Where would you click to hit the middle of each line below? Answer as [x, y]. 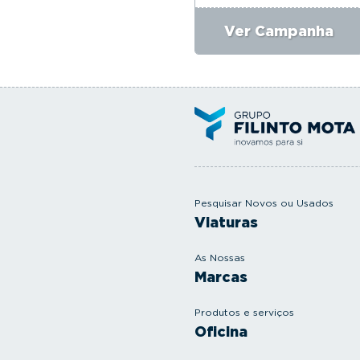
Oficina [221, 332]
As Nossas [220, 258]
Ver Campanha [279, 31]
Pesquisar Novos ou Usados [264, 203]
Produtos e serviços [244, 313]
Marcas [221, 277]
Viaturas [226, 223]
